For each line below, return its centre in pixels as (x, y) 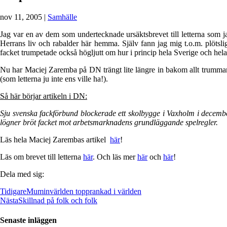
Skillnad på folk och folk (58, 200)
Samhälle (62, 17)
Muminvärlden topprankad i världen (84, 191)
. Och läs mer (115, 157)
